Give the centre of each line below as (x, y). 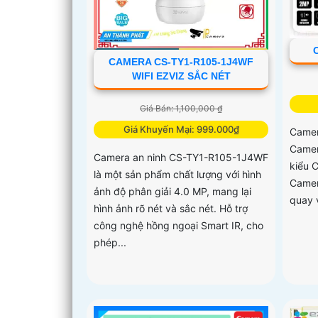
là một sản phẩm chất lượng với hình (177, 174)
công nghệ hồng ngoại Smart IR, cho (179, 225)
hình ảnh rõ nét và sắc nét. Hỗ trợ (171, 208)
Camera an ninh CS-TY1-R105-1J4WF (181, 157)
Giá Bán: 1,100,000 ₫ (181, 108)
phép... (110, 242)
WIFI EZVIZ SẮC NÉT (181, 76)
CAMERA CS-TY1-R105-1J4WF (181, 61)
